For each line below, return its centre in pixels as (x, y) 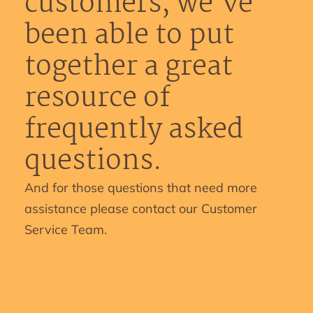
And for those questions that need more (141, 188)
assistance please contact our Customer (141, 209)
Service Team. (66, 230)
